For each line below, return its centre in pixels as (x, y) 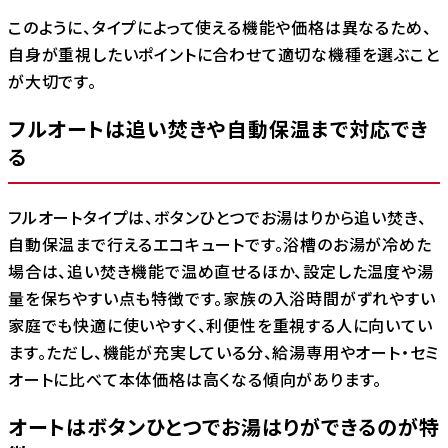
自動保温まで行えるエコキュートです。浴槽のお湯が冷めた (220, 243)
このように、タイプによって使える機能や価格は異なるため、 (220, 26)
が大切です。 (52, 80)
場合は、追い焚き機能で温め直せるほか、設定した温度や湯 (221, 270)
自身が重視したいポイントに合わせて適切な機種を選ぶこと (224, 53)
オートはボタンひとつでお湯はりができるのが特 (224, 426)
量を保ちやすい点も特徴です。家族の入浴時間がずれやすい (222, 297)
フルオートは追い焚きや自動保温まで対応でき (218, 128)
